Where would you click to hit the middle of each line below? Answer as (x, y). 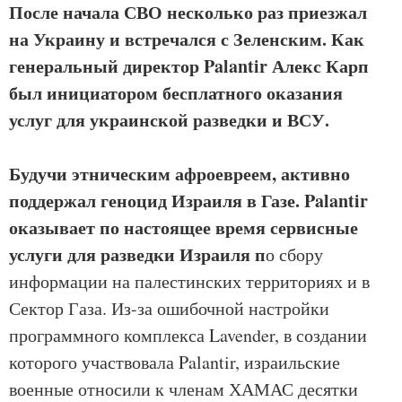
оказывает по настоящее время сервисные (184, 227)
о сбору (294, 254)
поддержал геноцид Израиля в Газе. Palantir (188, 201)
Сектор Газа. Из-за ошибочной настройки (169, 308)
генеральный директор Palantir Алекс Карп (189, 66)
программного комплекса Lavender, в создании (188, 335)
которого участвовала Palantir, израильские (175, 362)
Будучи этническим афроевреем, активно (179, 174)
